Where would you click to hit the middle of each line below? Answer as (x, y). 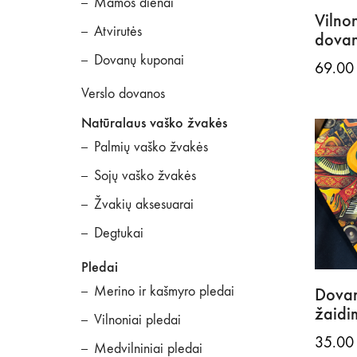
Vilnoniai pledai (137, 320)
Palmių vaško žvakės (151, 147)
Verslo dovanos (123, 94)
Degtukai (119, 233)
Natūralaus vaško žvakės (154, 123)
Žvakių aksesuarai (144, 204)
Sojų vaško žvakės (145, 176)
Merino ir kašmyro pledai (164, 291)
